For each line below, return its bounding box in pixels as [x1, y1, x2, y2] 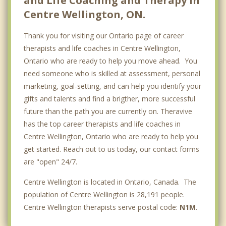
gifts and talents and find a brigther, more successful [24, 93, 195, 103]
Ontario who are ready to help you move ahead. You [24, 55, 197, 66]
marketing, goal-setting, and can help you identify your [24, 81, 201, 91]
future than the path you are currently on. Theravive [24, 106, 192, 116]
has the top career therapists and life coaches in [24, 119, 181, 129]
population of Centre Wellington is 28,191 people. [24, 189, 185, 199]
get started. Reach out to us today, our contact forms [24, 144, 199, 154]
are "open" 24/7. [24, 156, 77, 166]
